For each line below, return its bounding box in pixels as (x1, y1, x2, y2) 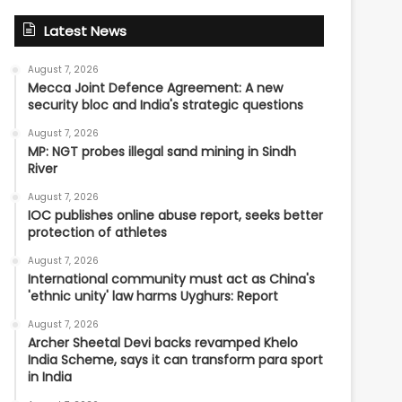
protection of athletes (28, 223, 168, 241)
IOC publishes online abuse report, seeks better (28, 206, 324, 224)
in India (28, 368, 73, 386)
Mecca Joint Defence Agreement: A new (28, 79, 284, 97)
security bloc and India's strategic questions (28, 96, 304, 114)
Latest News (44, 22, 127, 40)
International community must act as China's (28, 270, 316, 288)
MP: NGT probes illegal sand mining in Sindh (28, 143, 297, 161)
